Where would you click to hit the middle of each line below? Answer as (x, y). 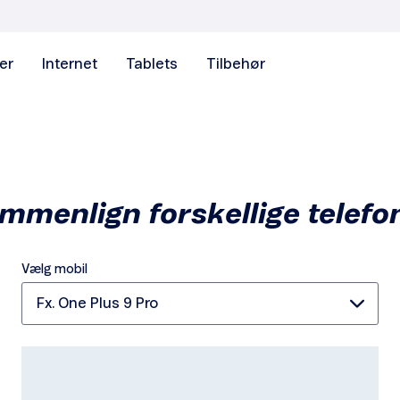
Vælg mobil (54, 270)
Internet (70, 65)
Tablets (152, 65)
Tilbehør (236, 65)
